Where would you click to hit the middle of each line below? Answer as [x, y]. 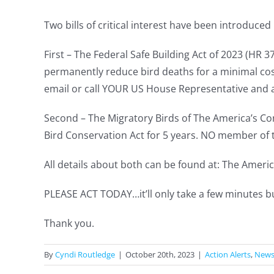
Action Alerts [228, 255]
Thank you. [69, 224]
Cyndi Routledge [85, 255]
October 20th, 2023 [160, 255]
